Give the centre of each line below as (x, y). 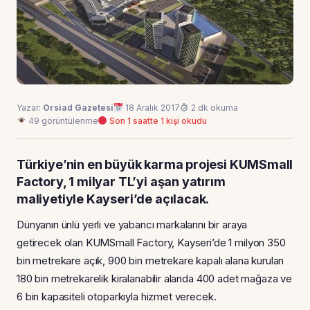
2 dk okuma (214, 107)
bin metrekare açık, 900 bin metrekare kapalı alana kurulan (151, 260)
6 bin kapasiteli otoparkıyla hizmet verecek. (117, 296)
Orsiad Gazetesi (78, 107)
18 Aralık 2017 (151, 107)
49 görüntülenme (62, 120)
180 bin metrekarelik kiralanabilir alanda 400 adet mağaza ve (155, 278)
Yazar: (30, 107)
